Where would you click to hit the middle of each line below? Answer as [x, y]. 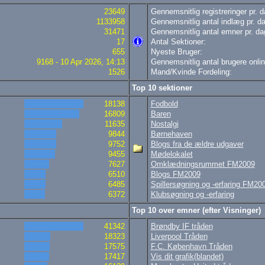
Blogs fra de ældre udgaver [197, 144]
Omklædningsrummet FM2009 [203, 164]
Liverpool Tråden [179, 236]
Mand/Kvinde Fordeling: [191, 72]
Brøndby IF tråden [182, 226]
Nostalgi [164, 124]
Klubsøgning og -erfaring [192, 194]
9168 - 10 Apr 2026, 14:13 [80, 62]
